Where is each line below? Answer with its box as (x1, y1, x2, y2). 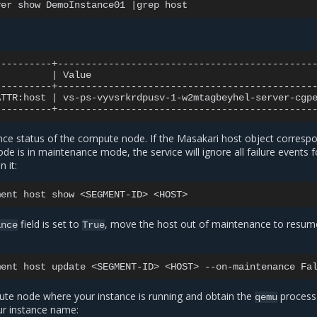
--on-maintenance (204, 261, 296, 273)
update (52, 261, 86, 273)
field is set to (18, 217, 83, 231)
